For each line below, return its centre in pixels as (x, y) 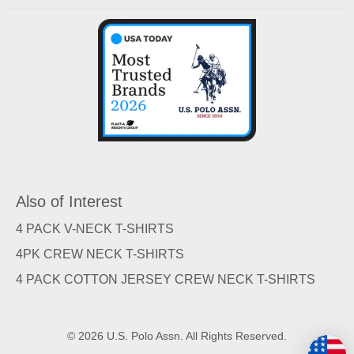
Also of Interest (69, 201)
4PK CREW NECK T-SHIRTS (100, 254)
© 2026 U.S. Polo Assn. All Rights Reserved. (177, 335)
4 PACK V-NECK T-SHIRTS (95, 228)
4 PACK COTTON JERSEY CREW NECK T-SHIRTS (166, 279)
